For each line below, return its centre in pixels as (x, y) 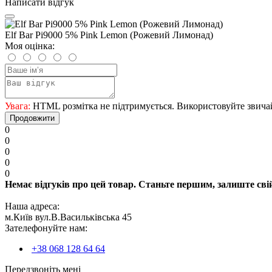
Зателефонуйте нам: (46, 228)
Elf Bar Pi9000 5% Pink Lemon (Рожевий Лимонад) (109, 35)
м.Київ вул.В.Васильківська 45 (68, 217)
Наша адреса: (32, 206)
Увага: (18, 106)
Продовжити (32, 118)
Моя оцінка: (30, 46)
